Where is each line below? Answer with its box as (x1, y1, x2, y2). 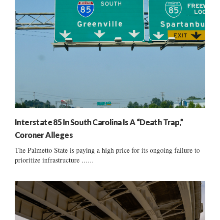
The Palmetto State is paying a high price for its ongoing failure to (15, 145, 200, 155)
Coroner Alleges (15, 130, 73, 139)
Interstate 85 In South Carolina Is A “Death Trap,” (15, 117, 183, 127)
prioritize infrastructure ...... (15, 155, 93, 165)
